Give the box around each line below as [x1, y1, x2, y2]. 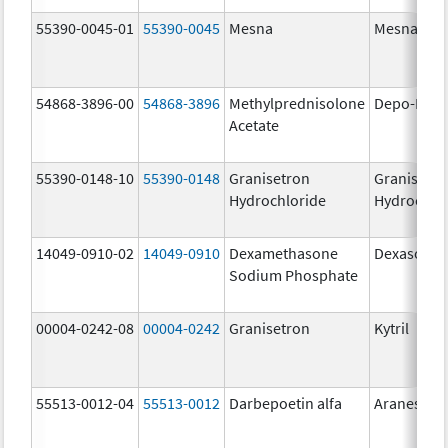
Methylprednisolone [229, 92, 366, 113]
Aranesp [374, 392, 431, 413]
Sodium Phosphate [229, 264, 359, 285]
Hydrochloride [229, 189, 327, 210]
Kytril [374, 317, 410, 338]
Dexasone [374, 242, 441, 263]
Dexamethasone [229, 242, 339, 263]
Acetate [229, 114, 280, 135]
